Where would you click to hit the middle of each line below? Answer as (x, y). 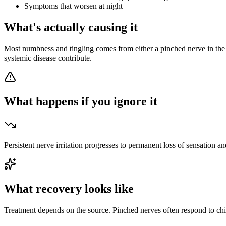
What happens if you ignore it (81, 102)
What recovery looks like (69, 188)
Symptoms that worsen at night (73, 6)
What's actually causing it (71, 27)
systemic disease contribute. (48, 58)
